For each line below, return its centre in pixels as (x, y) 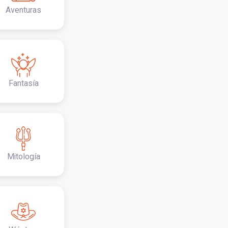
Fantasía (23, 83)
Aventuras (23, 10)
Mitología (23, 157)
